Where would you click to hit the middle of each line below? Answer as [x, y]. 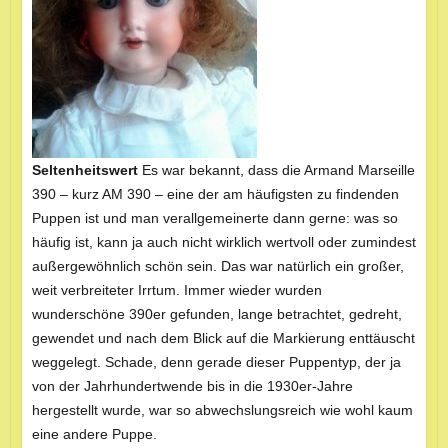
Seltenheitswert [84, 169]
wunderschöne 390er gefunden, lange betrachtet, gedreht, [216, 313]
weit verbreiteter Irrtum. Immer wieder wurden [176, 289]
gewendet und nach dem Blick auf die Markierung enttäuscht [223, 337]
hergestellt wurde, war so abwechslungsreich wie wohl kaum [222, 409]
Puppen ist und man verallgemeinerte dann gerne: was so [214, 217]
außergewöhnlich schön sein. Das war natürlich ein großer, [217, 265]
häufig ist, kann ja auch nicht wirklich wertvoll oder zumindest [223, 241]
